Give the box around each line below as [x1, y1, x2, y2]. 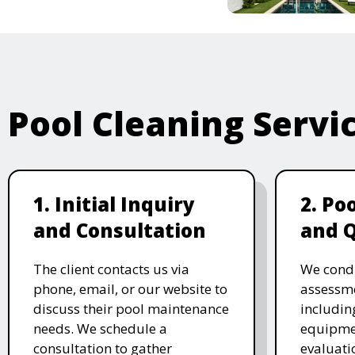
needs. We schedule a [33, 319, 167, 338]
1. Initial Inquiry [33, 190, 195, 217]
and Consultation [33, 216, 206, 243]
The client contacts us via [33, 259, 189, 278]
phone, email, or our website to [33, 279, 227, 298]
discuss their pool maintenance [33, 299, 229, 318]
